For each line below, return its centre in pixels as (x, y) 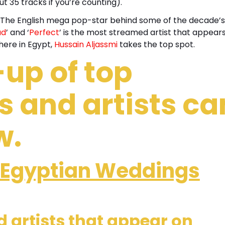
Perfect (44, 32)
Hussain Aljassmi (86, 44)
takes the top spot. (156, 44)
